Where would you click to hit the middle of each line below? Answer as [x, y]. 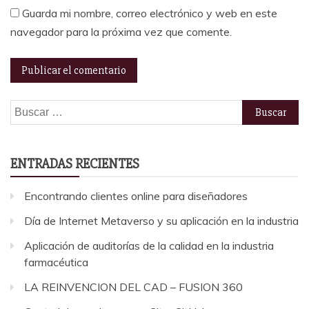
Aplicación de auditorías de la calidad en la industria [149, 246]
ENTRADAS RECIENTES [75, 164]
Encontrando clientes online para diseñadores [136, 196]
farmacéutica [56, 262]
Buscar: [28, 109]
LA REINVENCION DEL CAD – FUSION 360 [133, 287]
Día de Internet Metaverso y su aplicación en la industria [161, 221]
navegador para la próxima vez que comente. [121, 32]
